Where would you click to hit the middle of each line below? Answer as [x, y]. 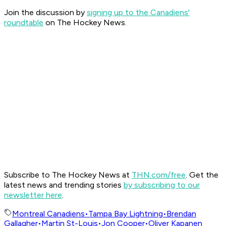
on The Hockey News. [85, 23]
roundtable [24, 23]
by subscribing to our [162, 185]
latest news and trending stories [64, 185]
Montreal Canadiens [48, 214]
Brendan [181, 214]
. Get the [202, 175]
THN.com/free [159, 175]
